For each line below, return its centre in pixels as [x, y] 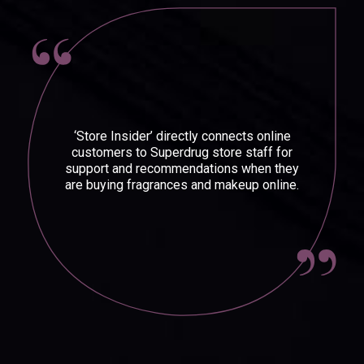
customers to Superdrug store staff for [182, 152]
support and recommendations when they [182, 168]
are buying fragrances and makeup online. [182, 184]
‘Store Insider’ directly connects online [182, 136]
